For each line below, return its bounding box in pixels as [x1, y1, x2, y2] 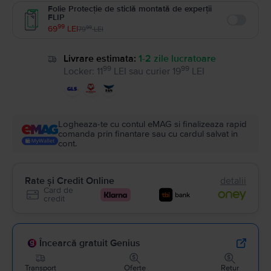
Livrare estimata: [63, 53, 136, 65]
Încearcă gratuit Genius [39, 237, 140, 249]
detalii [220, 174, 246, 187]
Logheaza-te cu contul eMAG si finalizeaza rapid [58, 118, 247, 129]
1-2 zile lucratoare [138, 53, 216, 65]
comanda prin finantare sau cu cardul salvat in [58, 128, 238, 139]
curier [145, 65, 170, 77]
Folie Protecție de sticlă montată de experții [48, 4, 212, 14]
